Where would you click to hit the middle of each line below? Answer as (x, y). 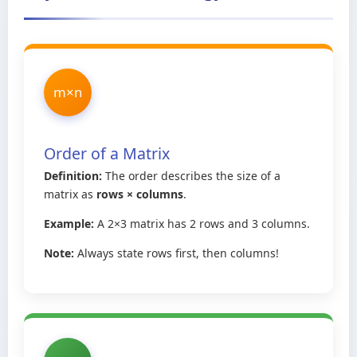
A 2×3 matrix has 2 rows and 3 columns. (202, 223)
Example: (69, 223)
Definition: (73, 175)
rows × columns (140, 194)
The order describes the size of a (191, 175)
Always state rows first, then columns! (177, 253)
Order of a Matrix (107, 153)
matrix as (70, 194)
